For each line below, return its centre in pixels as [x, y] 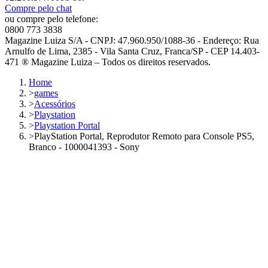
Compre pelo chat [38, 8]
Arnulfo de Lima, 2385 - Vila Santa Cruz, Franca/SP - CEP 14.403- [132, 51]
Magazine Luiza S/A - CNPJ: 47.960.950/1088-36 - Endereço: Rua [132, 41]
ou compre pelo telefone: [51, 19]
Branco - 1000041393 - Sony [84, 147]
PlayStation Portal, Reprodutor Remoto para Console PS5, [144, 136]
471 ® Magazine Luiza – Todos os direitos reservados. [108, 62]
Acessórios [55, 104]
